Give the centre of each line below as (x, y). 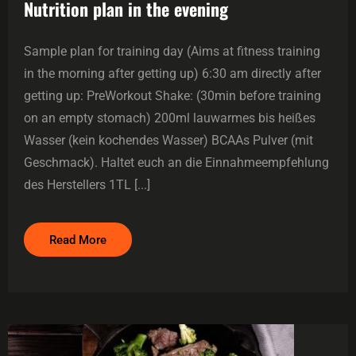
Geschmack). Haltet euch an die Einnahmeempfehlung (176, 162)
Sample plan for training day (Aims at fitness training (172, 51)
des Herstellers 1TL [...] (87, 184)
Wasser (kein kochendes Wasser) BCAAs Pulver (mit (168, 140)
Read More (78, 240)
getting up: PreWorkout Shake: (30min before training (172, 95)
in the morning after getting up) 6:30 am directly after (172, 73)
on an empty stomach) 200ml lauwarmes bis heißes (170, 118)
